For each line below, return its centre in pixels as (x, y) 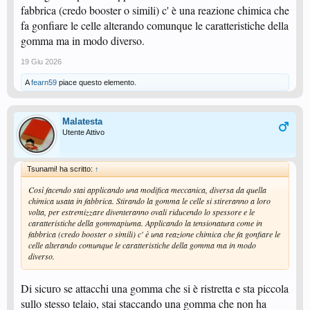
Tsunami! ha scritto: (61, 169)
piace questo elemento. (97, 82)
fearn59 (44, 82)
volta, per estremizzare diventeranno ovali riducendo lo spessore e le (142, 212)
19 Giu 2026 (41, 62)
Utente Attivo (83, 132)
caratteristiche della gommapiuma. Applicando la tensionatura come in (145, 223)
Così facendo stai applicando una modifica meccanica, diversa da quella (147, 190)
